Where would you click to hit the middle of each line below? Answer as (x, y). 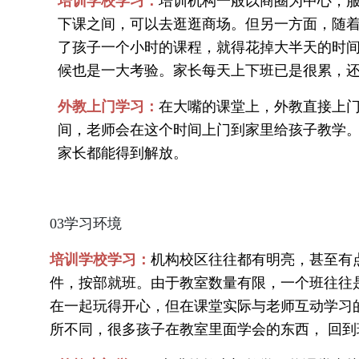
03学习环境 (86, 224)
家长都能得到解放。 (123, 153)
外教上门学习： (108, 107)
